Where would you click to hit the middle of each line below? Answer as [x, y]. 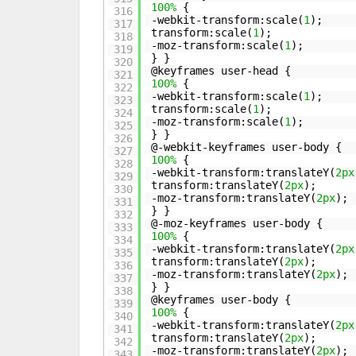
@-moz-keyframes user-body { [237, 223]
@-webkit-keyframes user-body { [247, 147]
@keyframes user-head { [221, 71]
